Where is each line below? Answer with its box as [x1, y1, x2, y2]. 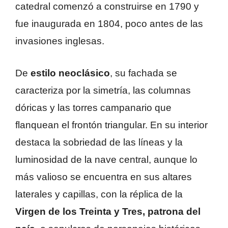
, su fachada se [110, 67, 177, 78]
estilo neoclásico [31, 67, 110, 78]
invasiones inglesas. [15, 36, 104, 47]
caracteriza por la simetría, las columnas [15, 84, 191, 96]
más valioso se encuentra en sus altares [15, 171, 192, 182]
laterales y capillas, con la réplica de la [15, 188, 183, 199]
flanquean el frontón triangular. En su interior [15, 119, 208, 130]
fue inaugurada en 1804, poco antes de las [15, 18, 203, 30]
